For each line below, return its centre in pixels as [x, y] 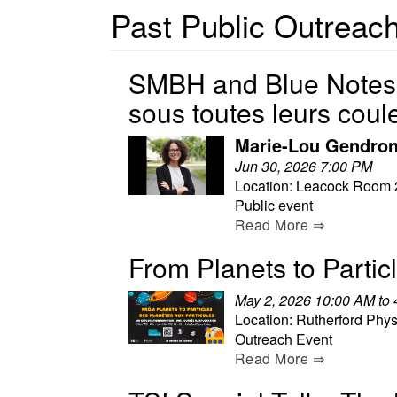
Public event [274, 205]
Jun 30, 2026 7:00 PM [304, 166]
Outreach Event [284, 339]
